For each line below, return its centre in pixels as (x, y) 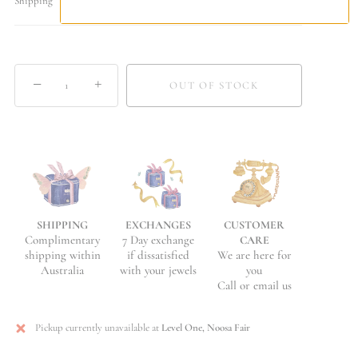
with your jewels (158, 270)
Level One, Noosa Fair (206, 328)
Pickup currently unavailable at (98, 328)
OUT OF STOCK (214, 86)
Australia (62, 270)
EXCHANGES (158, 225)
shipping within (62, 255)
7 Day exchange (158, 240)
